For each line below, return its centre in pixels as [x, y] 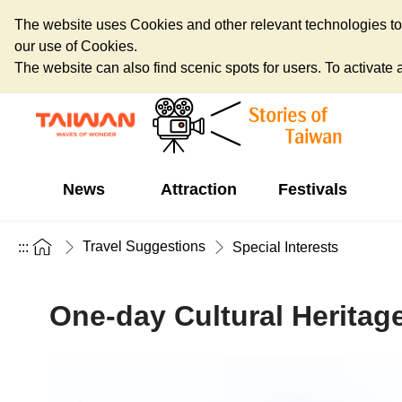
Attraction [198, 189]
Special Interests [285, 247]
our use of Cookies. [76, 46]
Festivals [312, 189]
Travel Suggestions [144, 246]
